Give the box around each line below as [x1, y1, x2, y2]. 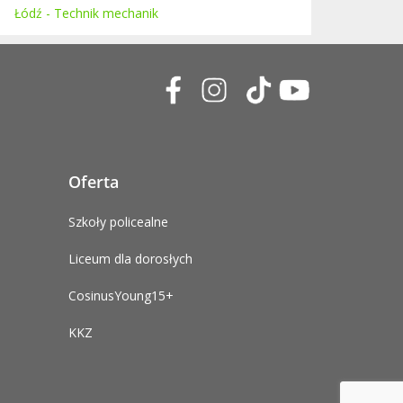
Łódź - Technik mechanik [14, 4, 158, 22]
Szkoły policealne [68, 213, 168, 230]
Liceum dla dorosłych [68, 250, 193, 267]
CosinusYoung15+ [68, 287, 174, 304]
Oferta [68, 171, 119, 193]
